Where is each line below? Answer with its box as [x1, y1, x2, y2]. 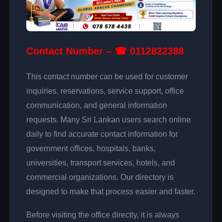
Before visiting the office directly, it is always [26, 210, 179, 219]
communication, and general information [26, 101, 167, 110]
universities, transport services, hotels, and [26, 158, 175, 167]
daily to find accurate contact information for [26, 129, 178, 138]
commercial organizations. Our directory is [26, 172, 173, 181]
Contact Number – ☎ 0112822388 [26, 45, 184, 56]
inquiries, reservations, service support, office [26, 86, 184, 95]
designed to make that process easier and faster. [26, 187, 195, 196]
